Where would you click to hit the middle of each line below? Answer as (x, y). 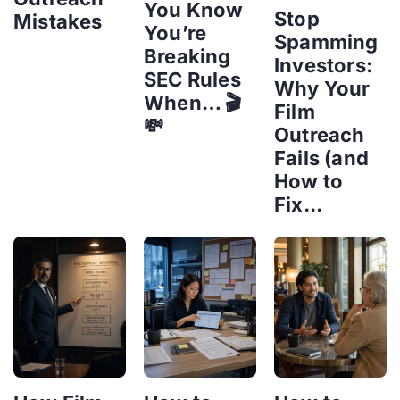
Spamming (326, 42)
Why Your (322, 88)
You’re (175, 33)
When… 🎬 (193, 103)
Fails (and (321, 158)
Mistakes (58, 22)
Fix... (299, 204)
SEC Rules (192, 80)
